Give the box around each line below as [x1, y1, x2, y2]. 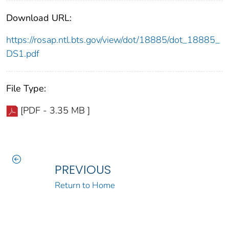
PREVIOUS [54, 161, 111, 178]
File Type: [6, 82, 46, 95]
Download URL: [6, 12, 72, 25]
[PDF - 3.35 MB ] [20, 104, 90, 117]
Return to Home [54, 179, 115, 192]
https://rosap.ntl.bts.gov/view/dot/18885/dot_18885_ [6, 34, 220, 47]
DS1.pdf [6, 48, 39, 60]
